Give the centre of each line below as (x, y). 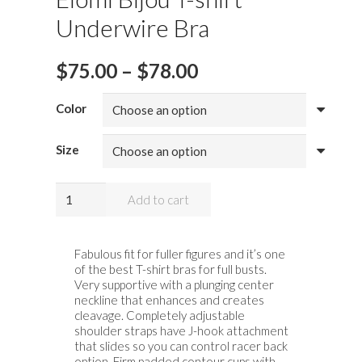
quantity (77, 312)
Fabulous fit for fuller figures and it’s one (179, 254)
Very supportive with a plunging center (174, 285)
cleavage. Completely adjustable (159, 316)
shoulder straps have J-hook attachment (181, 331)
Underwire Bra (133, 28)
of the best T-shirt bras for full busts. (170, 269)
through (234, 130)
